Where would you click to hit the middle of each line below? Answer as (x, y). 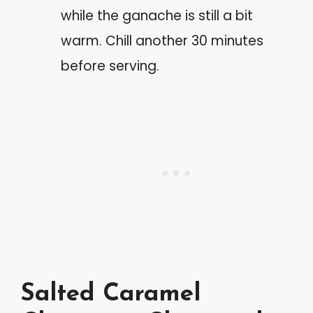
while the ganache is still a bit (157, 15)
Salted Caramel (111, 295)
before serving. (110, 66)
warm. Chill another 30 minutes (162, 41)
